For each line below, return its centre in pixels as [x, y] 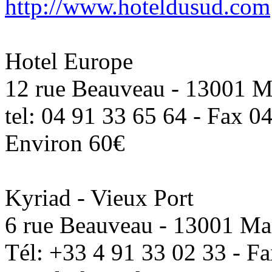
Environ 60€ [65, 143]
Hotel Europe [69, 61]
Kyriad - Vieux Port [99, 198]
